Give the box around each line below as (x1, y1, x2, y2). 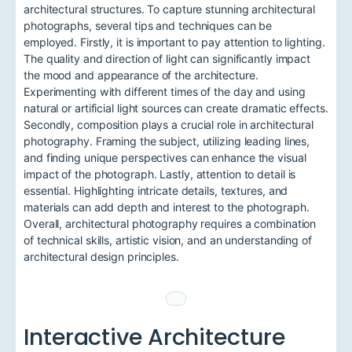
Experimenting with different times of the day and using (24, 84, 306, 98)
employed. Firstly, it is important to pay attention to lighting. (24, 35, 325, 49)
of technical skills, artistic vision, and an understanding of (24, 233, 312, 247)
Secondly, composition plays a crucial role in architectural (24, 117, 314, 131)
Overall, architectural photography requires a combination (24, 216, 317, 230)
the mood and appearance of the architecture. (24, 68, 258, 82)
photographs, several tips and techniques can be (24, 18, 273, 32)
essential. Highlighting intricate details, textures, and (24, 183, 288, 197)
